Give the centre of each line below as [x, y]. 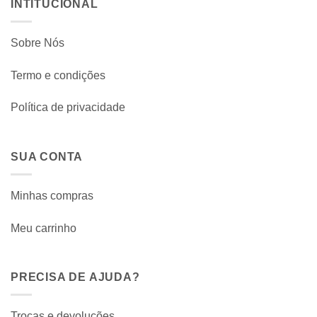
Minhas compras [52, 195]
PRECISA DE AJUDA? [75, 277]
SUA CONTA [47, 157]
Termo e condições [58, 75]
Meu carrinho [44, 228]
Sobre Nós [38, 42]
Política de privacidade [68, 108]
